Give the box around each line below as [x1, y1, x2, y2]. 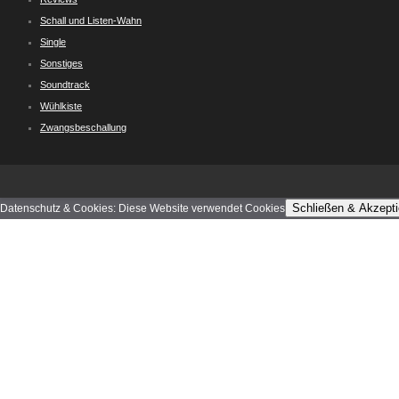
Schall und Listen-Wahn [40, 15, 142, 26]
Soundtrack [40, 79, 90, 90]
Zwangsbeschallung [40, 122, 126, 133]
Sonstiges [40, 58, 83, 69]
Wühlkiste [40, 101, 82, 111]
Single [40, 37, 66, 47]
